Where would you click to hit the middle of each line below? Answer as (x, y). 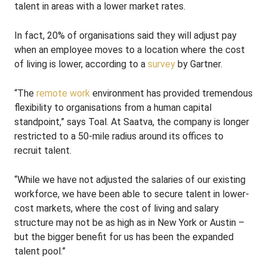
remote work (63, 93)
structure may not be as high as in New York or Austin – (129, 223)
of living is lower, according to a (81, 64)
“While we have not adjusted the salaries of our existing (130, 180)
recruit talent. (43, 150)
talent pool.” (40, 251)
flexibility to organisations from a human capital (113, 108)
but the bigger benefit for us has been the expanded (124, 237)
